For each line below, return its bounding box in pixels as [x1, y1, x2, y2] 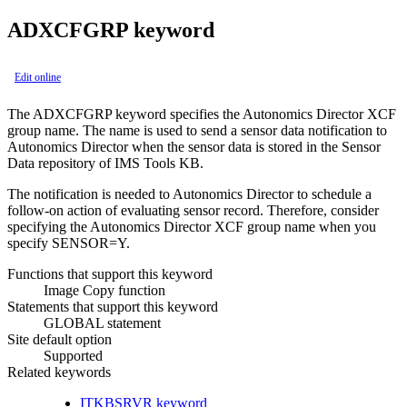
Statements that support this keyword [7, 298, 218, 314]
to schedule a [293, 185, 372, 202]
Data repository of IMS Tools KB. [7, 154, 203, 171]
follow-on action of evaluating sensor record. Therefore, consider [7, 202, 379, 218]
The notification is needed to [7, 185, 173, 202]
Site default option [7, 331, 112, 347]
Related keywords [7, 363, 111, 380]
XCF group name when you [211, 218, 376, 234]
